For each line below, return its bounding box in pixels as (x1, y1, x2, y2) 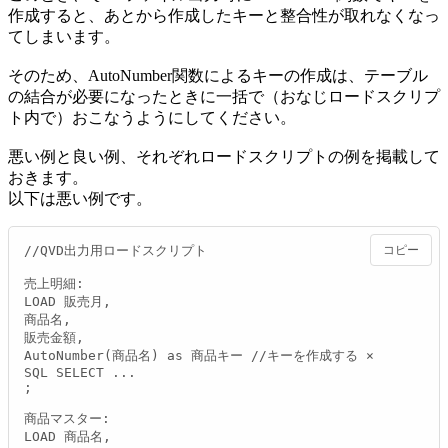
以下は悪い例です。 (8, 189, 152, 207)
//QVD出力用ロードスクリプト (24, 242, 207, 258)
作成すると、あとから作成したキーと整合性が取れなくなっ (8, 6, 440, 24)
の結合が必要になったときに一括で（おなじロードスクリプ (8, 87, 440, 105)
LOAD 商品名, (24, 428, 111, 444)
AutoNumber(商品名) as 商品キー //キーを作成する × (24, 347, 374, 363)
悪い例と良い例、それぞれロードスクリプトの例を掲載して (8, 147, 440, 165)
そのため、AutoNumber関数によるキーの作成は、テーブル (8, 66, 428, 84)
